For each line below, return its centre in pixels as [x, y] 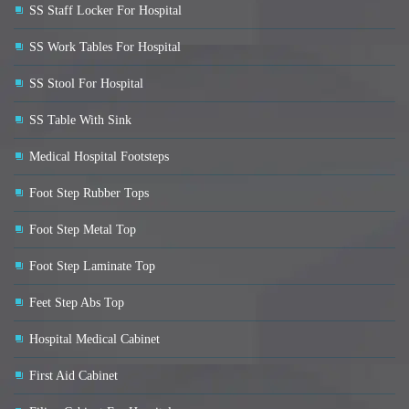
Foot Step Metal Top [83, 230]
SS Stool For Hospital [86, 84]
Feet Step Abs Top [77, 303]
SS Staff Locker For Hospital [105, 11]
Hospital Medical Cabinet [94, 340]
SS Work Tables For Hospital [105, 47]
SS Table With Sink [80, 121]
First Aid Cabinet [73, 376]
